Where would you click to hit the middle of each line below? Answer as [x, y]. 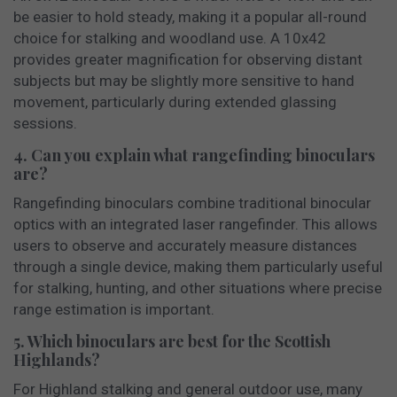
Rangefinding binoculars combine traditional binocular [192, 202]
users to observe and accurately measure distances [185, 245]
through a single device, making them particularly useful [198, 266]
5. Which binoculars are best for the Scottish [172, 341]
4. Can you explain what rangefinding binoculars [194, 155]
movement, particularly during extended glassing [175, 101]
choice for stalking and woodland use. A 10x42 [170, 38]
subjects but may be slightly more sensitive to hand [184, 80]
